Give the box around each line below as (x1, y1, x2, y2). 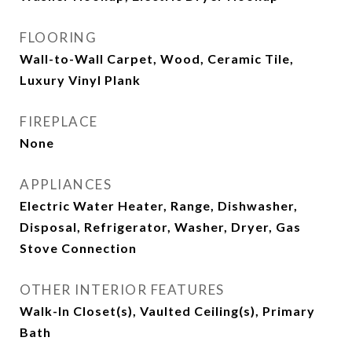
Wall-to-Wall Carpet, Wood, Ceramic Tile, (20, 51, 294, 66)
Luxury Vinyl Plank (20, 72, 141, 87)
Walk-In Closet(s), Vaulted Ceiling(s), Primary (20, 303, 315, 318)
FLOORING (20, 29, 97, 46)
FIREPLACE (20, 113, 98, 130)
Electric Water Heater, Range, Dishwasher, (20, 198, 298, 213)
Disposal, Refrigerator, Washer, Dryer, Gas (20, 219, 301, 234)
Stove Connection (20, 240, 137, 255)
